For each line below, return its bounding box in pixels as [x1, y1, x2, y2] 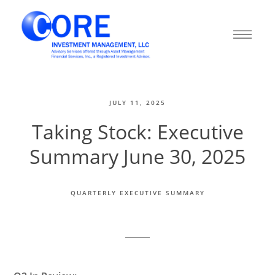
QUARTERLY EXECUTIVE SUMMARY [70, 188, 205, 197]
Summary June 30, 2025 [29, 143, 246, 169]
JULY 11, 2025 [109, 98, 166, 107]
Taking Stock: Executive [31, 118, 244, 145]
